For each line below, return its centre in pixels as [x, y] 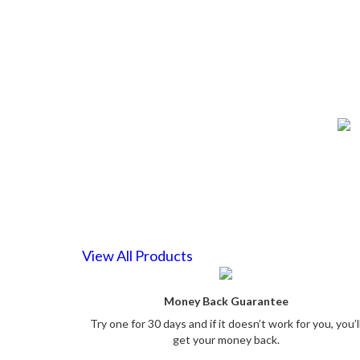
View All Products [137, 255]
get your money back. [226, 339]
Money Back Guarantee [226, 301]
